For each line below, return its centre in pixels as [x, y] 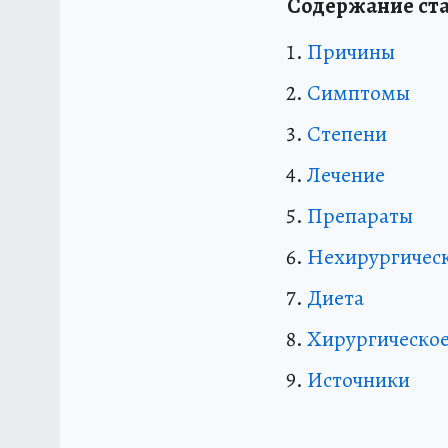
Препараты [360, 215]
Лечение [346, 174]
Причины [351, 51]
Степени [347, 133]
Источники [358, 379]
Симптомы [358, 92]
